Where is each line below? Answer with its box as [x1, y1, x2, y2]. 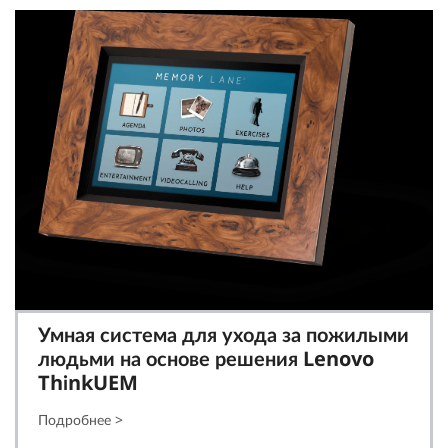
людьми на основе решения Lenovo [38, 345, 374, 372]
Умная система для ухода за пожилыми [38, 321, 409, 348]
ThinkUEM [38, 369, 138, 396]
